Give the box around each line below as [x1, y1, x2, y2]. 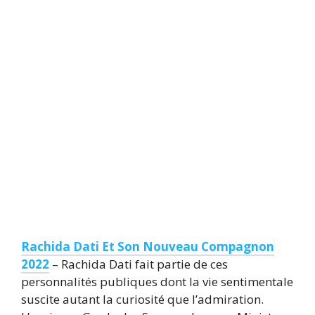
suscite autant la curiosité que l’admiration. [21, 290, 264, 307]
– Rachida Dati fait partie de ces [49, 255, 228, 272]
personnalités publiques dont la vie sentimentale [21, 273, 293, 290]
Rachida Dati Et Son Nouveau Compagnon [21, 238, 274, 255]
